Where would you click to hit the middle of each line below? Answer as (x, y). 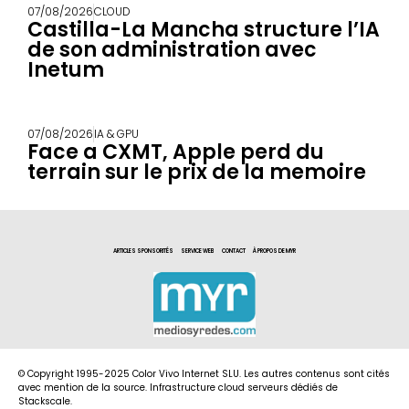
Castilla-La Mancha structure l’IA (204, 29)
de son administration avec (172, 49)
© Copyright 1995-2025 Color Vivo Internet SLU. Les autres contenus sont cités (204, 374)
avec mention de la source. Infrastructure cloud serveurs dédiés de (178, 388)
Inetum (66, 69)
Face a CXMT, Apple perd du (176, 152)
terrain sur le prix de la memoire (197, 172)
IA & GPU (116, 133)
